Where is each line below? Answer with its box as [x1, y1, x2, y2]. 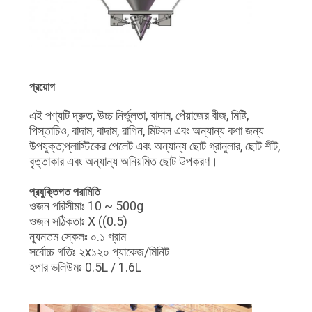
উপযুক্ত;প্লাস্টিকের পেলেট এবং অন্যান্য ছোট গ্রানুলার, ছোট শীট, [29, 138, 280, 153]
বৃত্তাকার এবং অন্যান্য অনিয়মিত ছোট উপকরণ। [29, 153, 218, 169]
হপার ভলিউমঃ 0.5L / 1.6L [29, 259, 141, 274]
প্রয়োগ [29, 79, 55, 93]
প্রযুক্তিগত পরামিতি [29, 185, 100, 198]
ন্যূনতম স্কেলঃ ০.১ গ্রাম [29, 228, 126, 244]
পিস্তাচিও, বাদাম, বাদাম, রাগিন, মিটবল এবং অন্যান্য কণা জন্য [29, 123, 264, 138]
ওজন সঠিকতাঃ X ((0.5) [29, 213, 127, 228]
